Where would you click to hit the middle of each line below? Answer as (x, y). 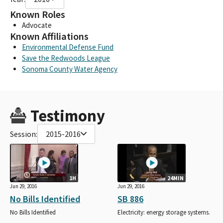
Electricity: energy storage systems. (164, 212)
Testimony (67, 115)
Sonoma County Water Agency (70, 69)
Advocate (37, 25)
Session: (24, 134)
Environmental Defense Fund (68, 47)
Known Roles (38, 14)
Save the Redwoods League (66, 58)
